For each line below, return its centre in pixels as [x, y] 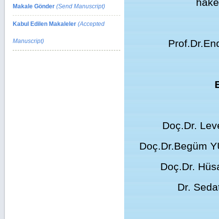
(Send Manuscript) [81, 6]
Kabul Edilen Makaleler [44, 24]
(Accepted [91, 24]
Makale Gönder [34, 6]
